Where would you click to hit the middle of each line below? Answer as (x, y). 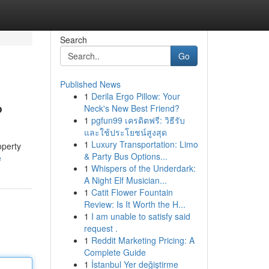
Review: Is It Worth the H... (134, 204)
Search (73, 40)
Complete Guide (115, 252)
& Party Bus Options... (125, 156)
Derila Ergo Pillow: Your (135, 96)
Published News (90, 84)
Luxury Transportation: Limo (144, 144)
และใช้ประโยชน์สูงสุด (125, 132)
